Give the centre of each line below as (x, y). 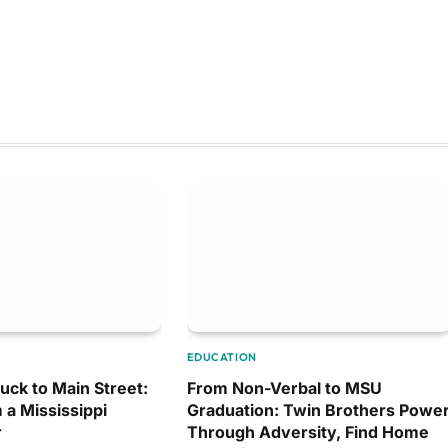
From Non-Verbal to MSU (284, 388)
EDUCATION (221, 357)
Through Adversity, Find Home (307, 432)
